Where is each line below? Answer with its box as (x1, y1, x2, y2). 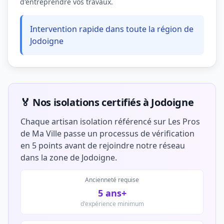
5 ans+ (97, 187, 126, 199)
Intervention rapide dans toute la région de (30, 23, 193, 34)
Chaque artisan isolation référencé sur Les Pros (20, 116, 200, 127)
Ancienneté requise (85, 175, 139, 184)
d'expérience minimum (80, 199, 144, 208)
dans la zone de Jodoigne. (20, 152, 117, 163)
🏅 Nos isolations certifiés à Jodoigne (20, 95, 194, 109)
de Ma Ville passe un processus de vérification (20, 128, 194, 139)
